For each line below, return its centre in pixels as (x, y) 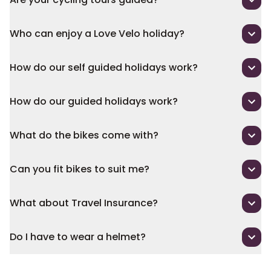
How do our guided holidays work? (94, 101)
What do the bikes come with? (84, 135)
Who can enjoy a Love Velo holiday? (97, 34)
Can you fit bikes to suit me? (80, 169)
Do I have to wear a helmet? (78, 237)
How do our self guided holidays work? (104, 67)
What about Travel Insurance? (84, 203)
